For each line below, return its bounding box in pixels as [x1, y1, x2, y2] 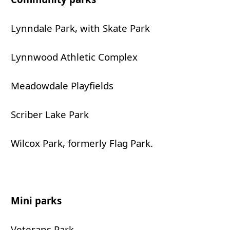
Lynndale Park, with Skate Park [11, 22, 150, 35]
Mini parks [11, 194, 62, 207]
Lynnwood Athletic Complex [11, 50, 138, 64]
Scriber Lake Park [11, 108, 89, 121]
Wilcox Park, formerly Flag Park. [11, 137, 153, 150]
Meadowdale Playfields [11, 79, 113, 92]
